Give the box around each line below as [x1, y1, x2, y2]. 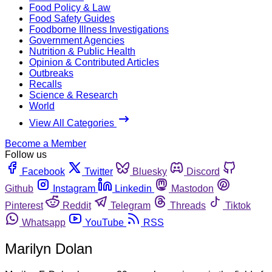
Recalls [29, 78, 62, 89]
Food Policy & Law [29, 2, 110, 13]
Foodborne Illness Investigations [29, 24, 169, 35]
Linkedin [115, 183, 152, 194]
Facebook [22, 166, 65, 177]
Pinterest [5, 200, 43, 211]
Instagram [53, 183, 95, 194]
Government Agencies [29, 35, 124, 46]
